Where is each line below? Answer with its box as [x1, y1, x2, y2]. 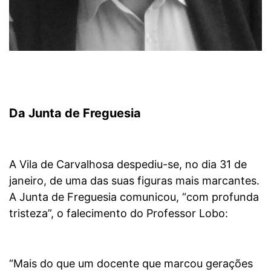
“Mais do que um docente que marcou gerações [9, 256, 253, 270]
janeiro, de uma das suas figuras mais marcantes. [9, 174, 260, 187]
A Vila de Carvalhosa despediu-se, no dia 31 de [9, 157, 247, 171]
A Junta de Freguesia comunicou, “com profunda [9, 190, 259, 203]
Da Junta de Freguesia [9, 105, 144, 120]
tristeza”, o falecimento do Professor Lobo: [9, 206, 228, 220]
